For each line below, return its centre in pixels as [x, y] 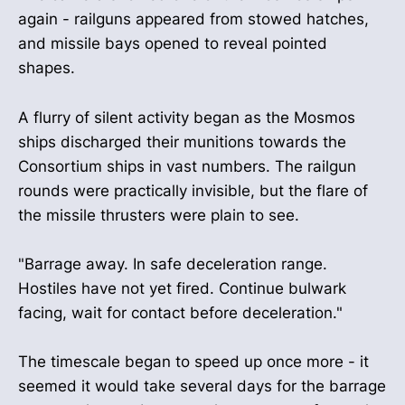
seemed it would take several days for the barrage [202, 386]
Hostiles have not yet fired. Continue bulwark [182, 288]
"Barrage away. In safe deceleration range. [173, 264]
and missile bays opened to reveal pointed [173, 44]
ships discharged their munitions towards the [182, 141]
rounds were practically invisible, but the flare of [193, 190]
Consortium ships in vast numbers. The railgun [187, 166]
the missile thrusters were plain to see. [159, 215]
